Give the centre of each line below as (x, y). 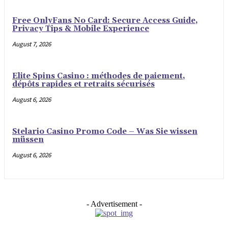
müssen (28, 140)
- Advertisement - (114, 204)
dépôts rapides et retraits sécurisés (83, 84)
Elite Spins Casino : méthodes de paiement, (99, 76)
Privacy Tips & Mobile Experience (81, 29)
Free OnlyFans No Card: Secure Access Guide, (105, 21)
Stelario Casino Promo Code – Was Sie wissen (105, 132)
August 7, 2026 (32, 44)
